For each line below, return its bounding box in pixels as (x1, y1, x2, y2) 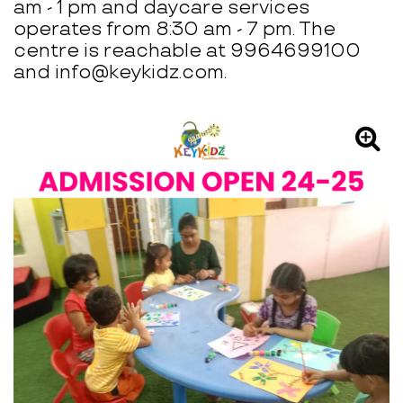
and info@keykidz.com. (13, 61, 227, 85)
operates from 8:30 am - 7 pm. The (13, 18, 336, 41)
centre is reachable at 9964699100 (13, 40, 361, 63)
